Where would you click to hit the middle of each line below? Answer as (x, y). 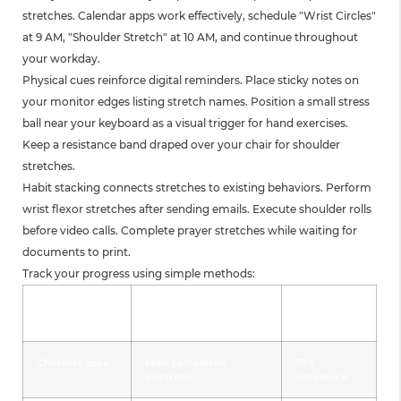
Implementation (206, 307)
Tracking (77, 307)
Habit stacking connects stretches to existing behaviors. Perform (197, 188)
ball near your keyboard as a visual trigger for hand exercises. (185, 124)
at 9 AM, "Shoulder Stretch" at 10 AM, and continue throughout (190, 38)
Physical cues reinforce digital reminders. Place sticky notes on (191, 81)
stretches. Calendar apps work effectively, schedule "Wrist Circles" (199, 16)
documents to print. (77, 252)
